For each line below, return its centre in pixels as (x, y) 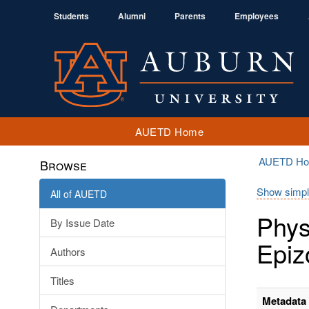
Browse (63, 165)
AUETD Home (169, 131)
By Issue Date (82, 222)
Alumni (132, 16)
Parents (190, 16)
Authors (68, 251)
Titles (62, 280)
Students (71, 16)
